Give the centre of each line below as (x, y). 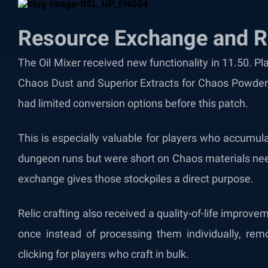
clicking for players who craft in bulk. (103, 254)
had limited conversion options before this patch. (133, 103)
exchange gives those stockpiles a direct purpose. (136, 179)
